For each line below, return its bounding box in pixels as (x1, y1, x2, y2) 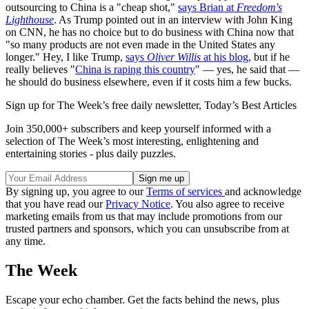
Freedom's (237, 1, 282, 14)
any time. (6, 235, 46, 248)
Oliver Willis (147, 51, 201, 63)
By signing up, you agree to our (6, 186, 146, 198)
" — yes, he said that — (195, 63, 299, 76)
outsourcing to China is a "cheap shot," (6, 1, 178, 14)
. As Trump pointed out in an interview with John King (54, 14, 292, 26)
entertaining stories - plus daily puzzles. (6, 148, 176, 160)
